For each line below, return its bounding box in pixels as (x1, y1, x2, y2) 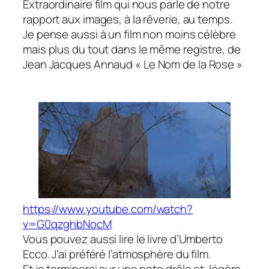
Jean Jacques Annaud (23, 56, 135, 73)
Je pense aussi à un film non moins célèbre (23, 26, 236, 43)
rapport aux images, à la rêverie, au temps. (23, 11, 235, 28)
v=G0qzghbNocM (23, 216, 112, 232)
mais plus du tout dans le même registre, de (23, 41, 241, 58)
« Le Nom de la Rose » (135, 56, 243, 73)
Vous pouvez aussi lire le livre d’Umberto (23, 231, 223, 247)
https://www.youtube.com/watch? (23, 201, 193, 217)
